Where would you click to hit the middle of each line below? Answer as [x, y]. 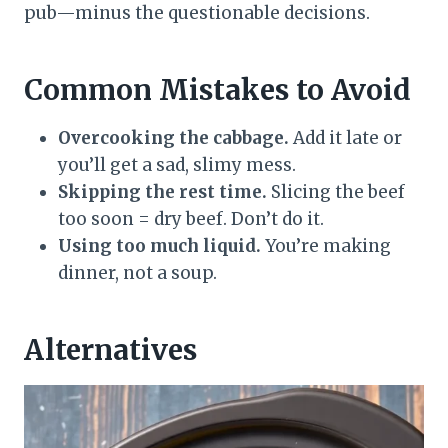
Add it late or [345, 138]
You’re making [326, 246]
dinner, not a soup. [137, 273]
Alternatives [110, 350]
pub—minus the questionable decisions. [197, 13]
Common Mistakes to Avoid [217, 90]
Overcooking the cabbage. [173, 138]
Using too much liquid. [159, 246]
